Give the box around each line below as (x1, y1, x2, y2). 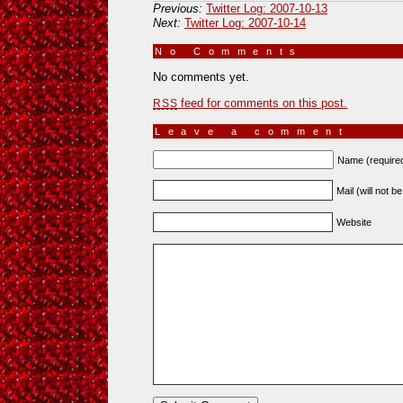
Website (336, 217, 372, 228)
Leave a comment (155, 125, 350, 137)
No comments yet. (153, 69, 249, 84)
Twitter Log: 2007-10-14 (184, 15, 306, 30)
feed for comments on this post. (177, 95, 348, 110)
